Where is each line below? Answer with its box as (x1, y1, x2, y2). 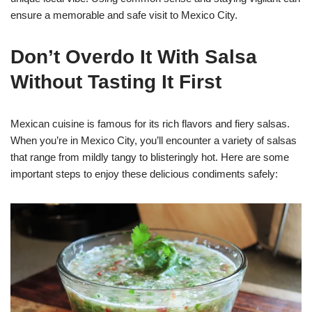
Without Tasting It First (10, 70, 221, 93)
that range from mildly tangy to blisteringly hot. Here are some (10, 150, 289, 163)
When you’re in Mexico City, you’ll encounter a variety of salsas (10, 134, 297, 146)
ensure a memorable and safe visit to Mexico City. (10, 8, 237, 21)
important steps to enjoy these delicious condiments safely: (10, 167, 278, 180)
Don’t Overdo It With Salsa (10, 45, 257, 68)
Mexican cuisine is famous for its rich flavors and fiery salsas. (10, 117, 290, 130)
